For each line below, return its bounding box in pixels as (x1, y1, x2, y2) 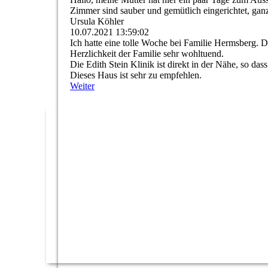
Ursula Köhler (70, 16, 124, 27)
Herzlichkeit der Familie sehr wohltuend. (70, 48, 224, 59)
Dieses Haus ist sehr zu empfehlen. (70, 70, 202, 81)
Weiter (70, 81, 95, 92)
